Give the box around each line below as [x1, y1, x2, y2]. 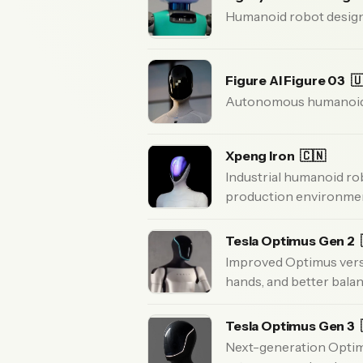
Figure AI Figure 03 [225, 71, 348, 88]
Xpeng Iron [225, 147, 297, 164]
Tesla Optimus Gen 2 [225, 232, 357, 249]
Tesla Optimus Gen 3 [225, 317, 357, 334]
